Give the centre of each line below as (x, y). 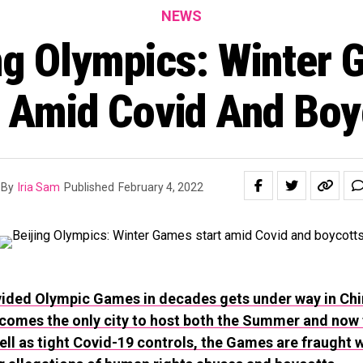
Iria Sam (39, 187)
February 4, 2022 (161, 187)
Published (89, 187)
